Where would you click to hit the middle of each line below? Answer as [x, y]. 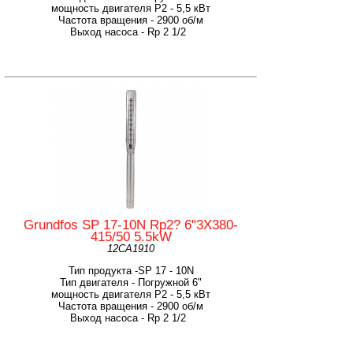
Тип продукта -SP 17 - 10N [131, 270]
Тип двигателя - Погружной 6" [131, 282]
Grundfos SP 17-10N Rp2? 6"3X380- [131, 225]
